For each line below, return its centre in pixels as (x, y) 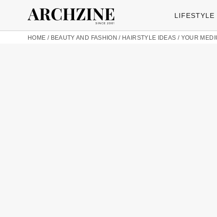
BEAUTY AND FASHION (84, 38)
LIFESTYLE (194, 15)
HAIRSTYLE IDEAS (149, 38)
